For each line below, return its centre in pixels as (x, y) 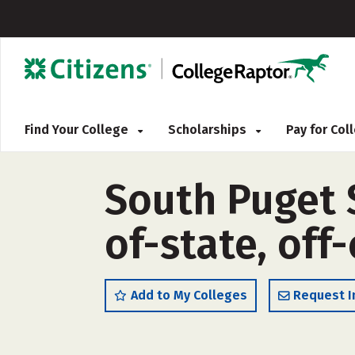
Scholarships (209, 130)
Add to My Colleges (189, 295)
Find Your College (78, 130)
